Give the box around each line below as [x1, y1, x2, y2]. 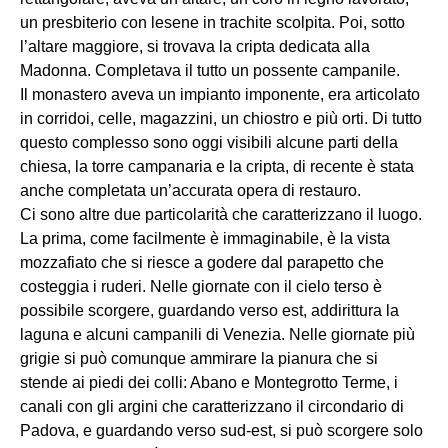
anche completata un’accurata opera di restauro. [20, 181, 361, 199]
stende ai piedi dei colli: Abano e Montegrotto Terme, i [20, 373, 398, 391]
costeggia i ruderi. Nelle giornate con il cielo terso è [20, 277, 382, 295]
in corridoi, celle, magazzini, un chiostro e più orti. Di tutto [20, 109, 422, 127]
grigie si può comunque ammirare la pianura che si [20, 349, 378, 367]
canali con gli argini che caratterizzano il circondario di [20, 397, 404, 415]
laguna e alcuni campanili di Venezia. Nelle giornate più [20, 325, 415, 343]
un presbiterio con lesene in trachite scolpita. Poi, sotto [20, 13, 405, 31]
